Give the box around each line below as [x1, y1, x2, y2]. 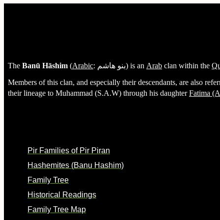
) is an [126, 61, 146, 70]
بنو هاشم [97, 61, 126, 70]
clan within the [162, 61, 212, 70]
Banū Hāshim [22, 61, 68, 70]
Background [8, 123, 66, 137]
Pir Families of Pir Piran [27, 146, 110, 155]
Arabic [72, 61, 93, 70]
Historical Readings [27, 191, 96, 199]
